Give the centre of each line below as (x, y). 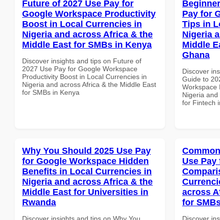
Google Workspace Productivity (89, 14)
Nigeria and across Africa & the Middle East (89, 84)
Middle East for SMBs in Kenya (87, 44)
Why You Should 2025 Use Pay (86, 151)
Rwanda (39, 202)
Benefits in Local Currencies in (87, 171)
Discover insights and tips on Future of (82, 61)
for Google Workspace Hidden (85, 161)
